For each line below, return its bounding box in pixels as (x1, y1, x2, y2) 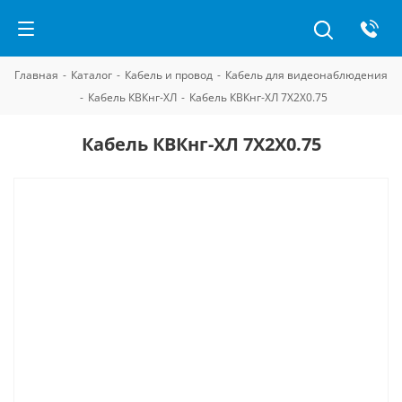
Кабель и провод (125, 67, 213, 83)
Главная (14, 67, 58, 83)
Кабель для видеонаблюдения (225, 67, 388, 83)
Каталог (71, 67, 112, 83)
